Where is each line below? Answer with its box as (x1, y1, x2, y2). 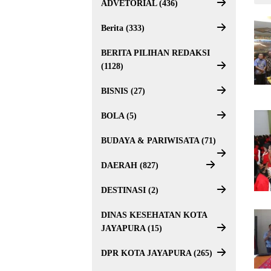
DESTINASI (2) (101, 186, 158, 195)
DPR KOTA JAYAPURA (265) (101, 249, 212, 258)
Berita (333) (101, 24, 145, 33)
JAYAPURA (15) (101, 224, 162, 233)
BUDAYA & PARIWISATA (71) (101, 136, 216, 145)
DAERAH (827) (101, 161, 158, 170)
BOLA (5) (101, 111, 137, 120)
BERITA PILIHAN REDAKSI (101, 48, 210, 57)
